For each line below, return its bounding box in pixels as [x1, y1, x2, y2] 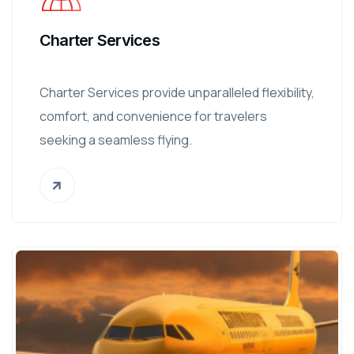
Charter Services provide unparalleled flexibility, [40, 84, 314, 101]
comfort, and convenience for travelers [40, 107, 267, 125]
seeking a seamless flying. [40, 131, 192, 149]
